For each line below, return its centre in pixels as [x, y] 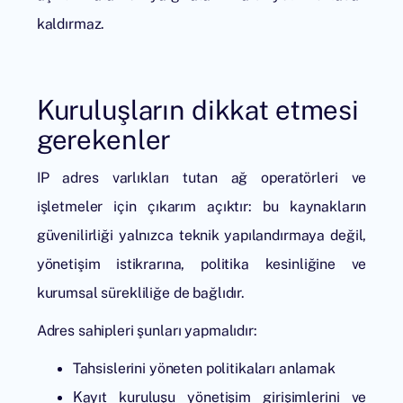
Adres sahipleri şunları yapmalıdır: [147, 331]
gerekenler [103, 139]
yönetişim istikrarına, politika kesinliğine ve [201, 264]
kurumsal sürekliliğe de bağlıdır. [141, 293]
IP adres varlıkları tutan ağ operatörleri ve [201, 178]
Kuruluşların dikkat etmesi [198, 110]
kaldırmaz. [71, 24]
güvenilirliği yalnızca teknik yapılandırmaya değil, [201, 235]
